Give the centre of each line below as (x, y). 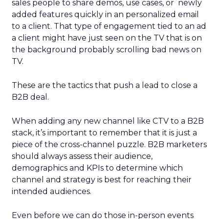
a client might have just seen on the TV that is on (107, 38)
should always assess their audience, (82, 156)
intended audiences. (52, 191)
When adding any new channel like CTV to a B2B (108, 121)
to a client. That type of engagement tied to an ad (109, 26)
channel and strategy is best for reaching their (102, 180)
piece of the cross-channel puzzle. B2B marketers (109, 144)
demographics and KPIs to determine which (97, 168)
